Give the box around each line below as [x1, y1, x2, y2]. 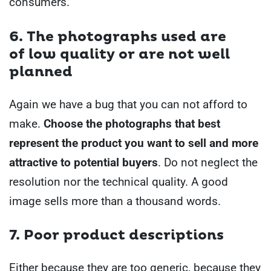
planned [9, 63, 73, 80]
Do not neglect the [161, 155, 258, 169]
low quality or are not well [28, 45, 230, 63]
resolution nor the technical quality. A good [9, 174, 228, 189]
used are [161, 28, 226, 45]
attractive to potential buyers [9, 155, 158, 169]
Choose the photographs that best [44, 116, 220, 131]
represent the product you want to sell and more [9, 135, 258, 150]
